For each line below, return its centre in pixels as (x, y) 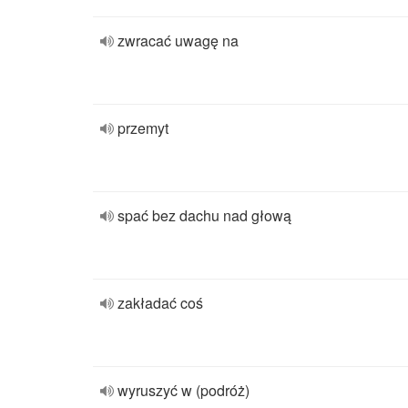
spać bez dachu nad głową (204, 215)
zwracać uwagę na (178, 41)
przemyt (143, 128)
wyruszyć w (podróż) (184, 390)
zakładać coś (160, 303)
